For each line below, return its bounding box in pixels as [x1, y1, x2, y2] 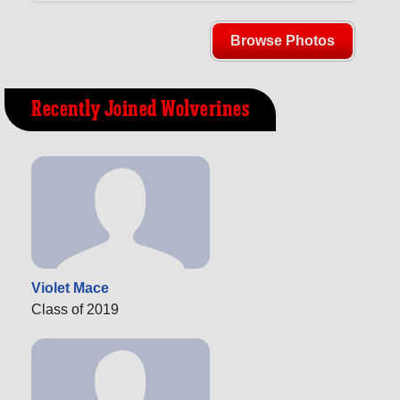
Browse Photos [230, 33, 335, 49]
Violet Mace [31, 280, 109, 296]
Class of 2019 [31, 302, 119, 318]
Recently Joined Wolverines [31, 96, 249, 125]
